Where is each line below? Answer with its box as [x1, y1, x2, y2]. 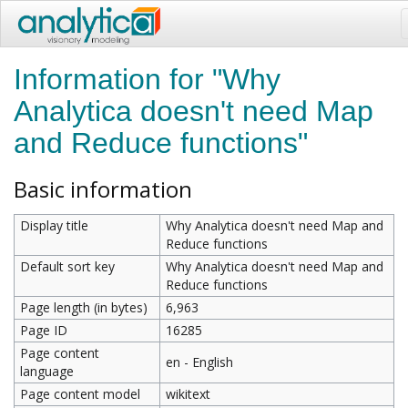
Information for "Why [14, 63, 280, 96]
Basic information [14, 174, 192, 204]
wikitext [165, 385, 210, 403]
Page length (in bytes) [19, 299, 148, 316]
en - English [165, 353, 233, 371]
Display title [19, 217, 88, 234]
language [19, 362, 74, 380]
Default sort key [19, 258, 115, 275]
